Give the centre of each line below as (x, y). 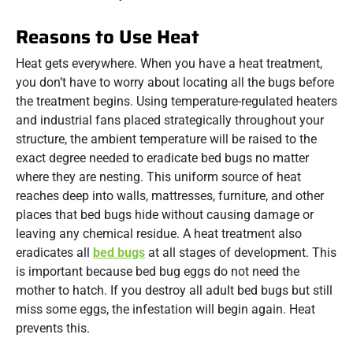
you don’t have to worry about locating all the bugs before (175, 82)
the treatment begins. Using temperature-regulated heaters (176, 101)
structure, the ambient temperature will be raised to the (166, 139)
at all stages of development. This (241, 253)
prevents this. (53, 328)
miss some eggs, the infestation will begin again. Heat (165, 309)
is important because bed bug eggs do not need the (158, 271)
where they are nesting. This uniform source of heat (158, 177)
